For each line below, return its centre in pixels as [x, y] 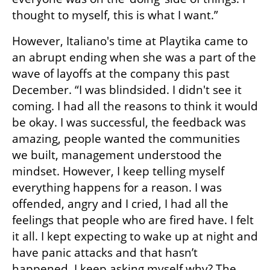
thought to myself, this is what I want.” [117, 15]
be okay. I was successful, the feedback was [129, 123]
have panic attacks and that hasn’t [105, 253]
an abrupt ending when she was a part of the [134, 58]
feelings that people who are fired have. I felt [133, 220]
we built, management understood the [117, 155]
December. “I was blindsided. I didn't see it [127, 90]
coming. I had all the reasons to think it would [135, 106]
